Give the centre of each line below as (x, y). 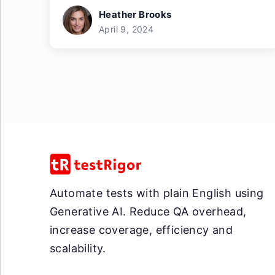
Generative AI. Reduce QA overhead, (148, 211)
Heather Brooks (135, 14)
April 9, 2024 (126, 29)
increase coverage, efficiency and (141, 230)
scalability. (78, 248)
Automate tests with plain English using (157, 193)
